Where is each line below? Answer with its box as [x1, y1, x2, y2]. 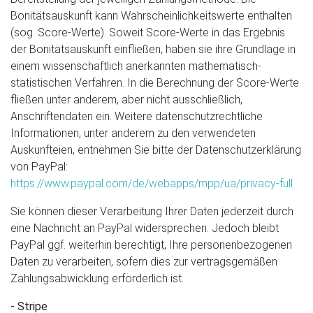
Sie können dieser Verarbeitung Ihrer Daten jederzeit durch [10, 205, 293, 218]
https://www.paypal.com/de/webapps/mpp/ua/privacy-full [10, 177, 293, 190]
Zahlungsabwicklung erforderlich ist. [10, 272, 184, 285]
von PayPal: [10, 160, 68, 173]
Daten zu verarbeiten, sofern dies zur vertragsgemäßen [10, 255, 277, 268]
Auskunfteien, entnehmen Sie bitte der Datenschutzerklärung [10, 143, 301, 156]
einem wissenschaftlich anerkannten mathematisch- [10, 59, 261, 73]
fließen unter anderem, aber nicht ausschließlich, [10, 93, 242, 106]
